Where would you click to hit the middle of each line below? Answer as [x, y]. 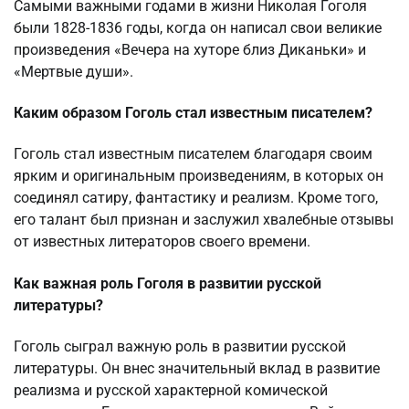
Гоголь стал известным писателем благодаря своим [193, 154]
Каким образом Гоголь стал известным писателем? [193, 113]
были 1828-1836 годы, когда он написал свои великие [198, 27]
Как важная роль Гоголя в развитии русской [168, 283]
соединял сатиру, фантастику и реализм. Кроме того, [196, 198]
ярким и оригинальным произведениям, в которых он [199, 176]
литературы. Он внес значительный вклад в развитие [197, 368]
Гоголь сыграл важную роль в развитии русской [180, 346]
